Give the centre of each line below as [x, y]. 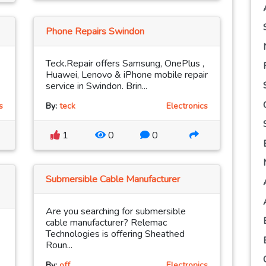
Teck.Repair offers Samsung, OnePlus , [125, 64]
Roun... [59, 246]
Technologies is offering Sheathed [115, 234]
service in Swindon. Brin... [96, 86]
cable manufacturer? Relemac [106, 223]
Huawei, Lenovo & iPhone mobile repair [127, 75]
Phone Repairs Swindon [95, 32]
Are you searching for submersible [116, 212]
